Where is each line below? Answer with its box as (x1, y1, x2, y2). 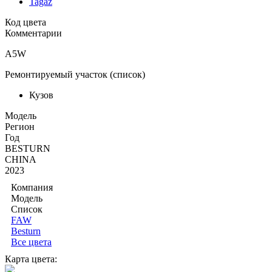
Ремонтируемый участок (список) (5, 69, 145, 80)
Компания (11, 182, 53, 193)
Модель (11, 193, 42, 204)
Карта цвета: (5, 254, 57, 265)
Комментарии (5, 28, 62, 39)
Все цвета (11, 237, 52, 248)
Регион (5, 121, 35, 132)
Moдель (5, 110, 36, 121)
